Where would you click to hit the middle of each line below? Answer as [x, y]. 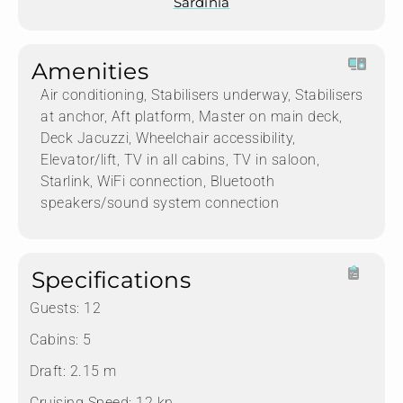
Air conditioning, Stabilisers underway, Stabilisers [202, 94]
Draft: [48, 371]
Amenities [90, 71]
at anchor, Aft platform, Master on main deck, [192, 116]
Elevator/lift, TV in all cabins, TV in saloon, [180, 159]
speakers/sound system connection [160, 202]
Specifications [111, 279]
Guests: [55, 308]
